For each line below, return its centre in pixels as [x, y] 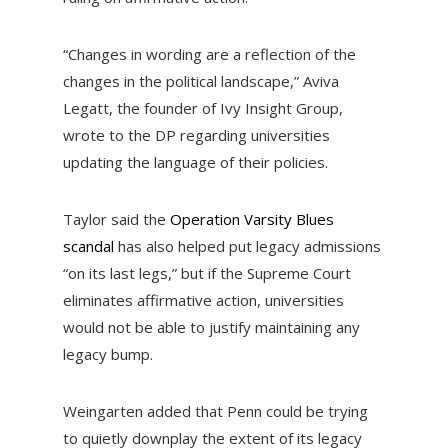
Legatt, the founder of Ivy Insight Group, [202, 108]
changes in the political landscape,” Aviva [200, 81]
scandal [88, 246]
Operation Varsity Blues [251, 219]
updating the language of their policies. [197, 162]
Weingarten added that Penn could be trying [215, 411]
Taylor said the [116, 219]
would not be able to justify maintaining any [211, 327]
